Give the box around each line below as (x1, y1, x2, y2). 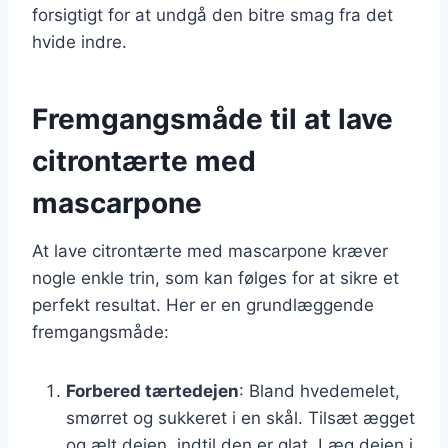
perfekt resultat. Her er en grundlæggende (32, 294, 374, 315)
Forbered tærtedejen (66, 380, 239, 401)
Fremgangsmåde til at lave (32, 101, 393, 136)
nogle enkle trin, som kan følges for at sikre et (32, 267, 399, 288)
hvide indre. (32, 31, 127, 52)
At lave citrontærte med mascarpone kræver (32, 240, 388, 261)
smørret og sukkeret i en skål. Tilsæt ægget (66, 407, 415, 428)
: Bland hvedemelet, (239, 380, 400, 401)
